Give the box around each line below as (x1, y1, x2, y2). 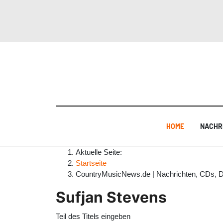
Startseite (76, 158, 107, 167)
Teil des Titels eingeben (56, 212, 130, 221)
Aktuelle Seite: (76, 147, 126, 156)
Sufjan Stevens (56, 188, 167, 206)
